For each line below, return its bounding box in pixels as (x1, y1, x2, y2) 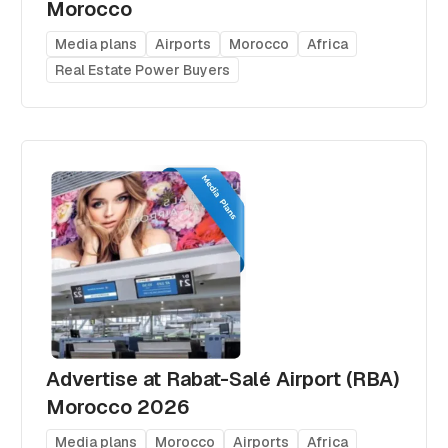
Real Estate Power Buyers (55, 60, 231, 79)
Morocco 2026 (46, 393, 190, 420)
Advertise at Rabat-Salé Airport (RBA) (46, 365, 401, 392)
